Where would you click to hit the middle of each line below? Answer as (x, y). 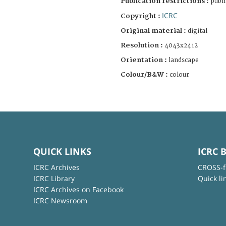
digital (197, 31)
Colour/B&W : (145, 74)
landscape (184, 60)
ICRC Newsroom (60, 200)
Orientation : (145, 60)
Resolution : (142, 45)
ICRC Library (54, 178)
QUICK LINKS (62, 151)
